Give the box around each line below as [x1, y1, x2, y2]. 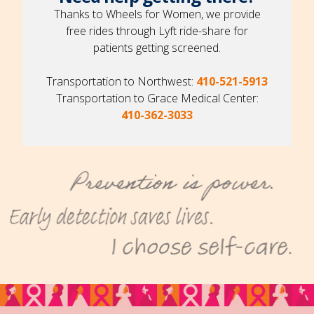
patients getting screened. [93, 40, 221, 56]
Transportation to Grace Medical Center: [55, 90, 259, 107]
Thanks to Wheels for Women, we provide [53, 6, 261, 22]
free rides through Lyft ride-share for [66, 23, 248, 39]
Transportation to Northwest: [46, 74, 196, 90]
